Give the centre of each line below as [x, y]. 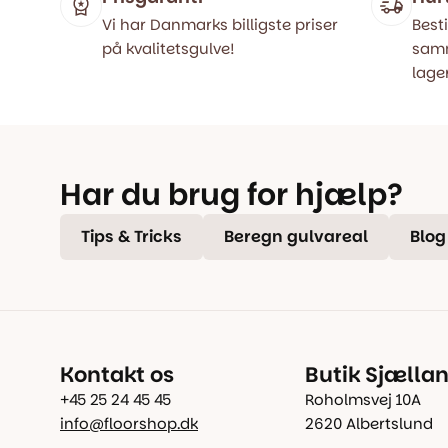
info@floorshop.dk [129, 423]
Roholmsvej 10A [362, 399]
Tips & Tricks [131, 236]
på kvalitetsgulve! [168, 48]
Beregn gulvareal [296, 236]
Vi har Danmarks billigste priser [220, 24]
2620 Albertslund [368, 423]
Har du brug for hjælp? [231, 194]
